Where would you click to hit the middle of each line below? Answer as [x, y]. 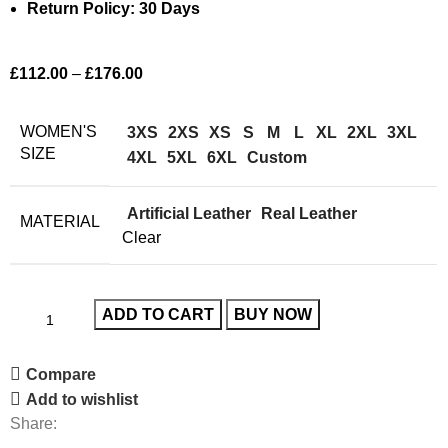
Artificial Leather [189, 214]
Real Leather [309, 214]
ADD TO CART [158, 314]
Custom [277, 158]
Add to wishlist [82, 399]
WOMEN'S [59, 131]
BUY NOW [273, 314]
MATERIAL [60, 221]
